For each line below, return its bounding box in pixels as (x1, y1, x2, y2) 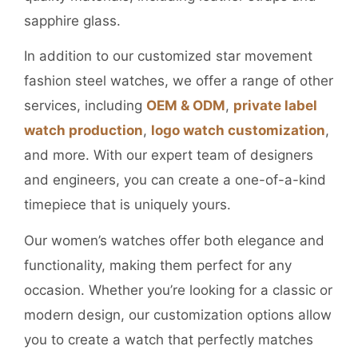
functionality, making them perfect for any (24, 257, 292, 273)
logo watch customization (151, 122, 325, 139)
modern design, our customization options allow (24, 306, 332, 323)
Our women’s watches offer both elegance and (24, 232, 324, 249)
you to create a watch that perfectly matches (24, 331, 313, 348)
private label (233, 97, 317, 114)
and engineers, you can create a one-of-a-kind (24, 172, 326, 189)
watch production (24, 122, 143, 139)
